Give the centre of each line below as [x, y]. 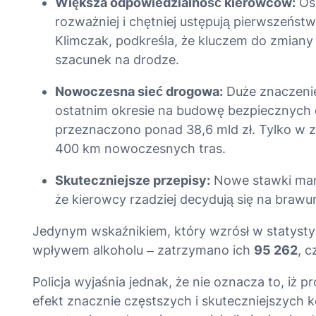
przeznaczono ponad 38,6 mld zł [153, 129]
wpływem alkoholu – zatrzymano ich [143, 250]
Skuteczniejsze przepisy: [132, 180]
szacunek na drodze [115, 59]
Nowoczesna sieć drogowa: [139, 91]
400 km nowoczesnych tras [138, 148]
